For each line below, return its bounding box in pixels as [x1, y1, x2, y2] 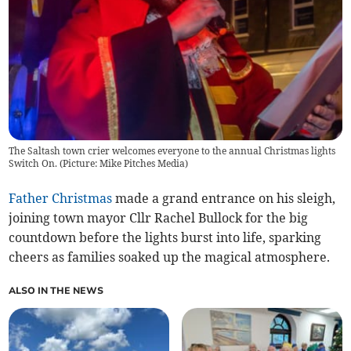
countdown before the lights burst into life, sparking [9, 229, 322, 245]
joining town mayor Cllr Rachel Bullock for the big [9, 209, 309, 226]
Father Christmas [9, 190, 113, 206]
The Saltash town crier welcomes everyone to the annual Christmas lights [9, 144, 336, 157]
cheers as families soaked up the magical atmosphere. [9, 248, 331, 265]
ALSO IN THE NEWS [9, 284, 104, 297]
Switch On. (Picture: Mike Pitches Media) [9, 157, 189, 169]
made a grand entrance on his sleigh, [112, 190, 336, 206]
